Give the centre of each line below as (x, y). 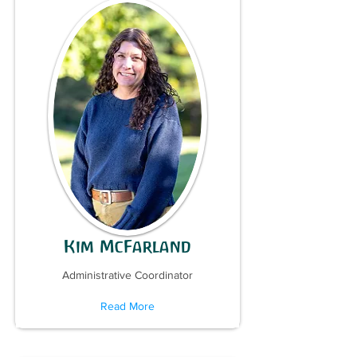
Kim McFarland (127, 247)
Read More (127, 306)
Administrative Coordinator (127, 275)
